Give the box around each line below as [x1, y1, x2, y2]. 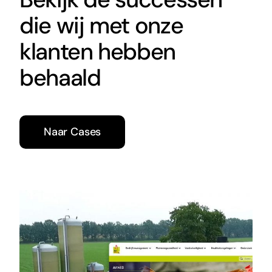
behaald [19, 62, 101, 93]
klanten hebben [19, 36, 175, 67]
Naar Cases [43, 124, 101, 139]
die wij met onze [19, 10, 183, 41]
